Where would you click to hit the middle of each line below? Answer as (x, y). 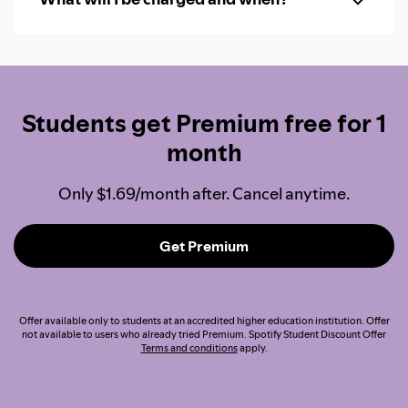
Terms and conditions (189, 349)
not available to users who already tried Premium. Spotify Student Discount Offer (204, 335)
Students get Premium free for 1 (204, 124)
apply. (252, 349)
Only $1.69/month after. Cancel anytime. (204, 194)
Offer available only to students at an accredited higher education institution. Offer (204, 321)
